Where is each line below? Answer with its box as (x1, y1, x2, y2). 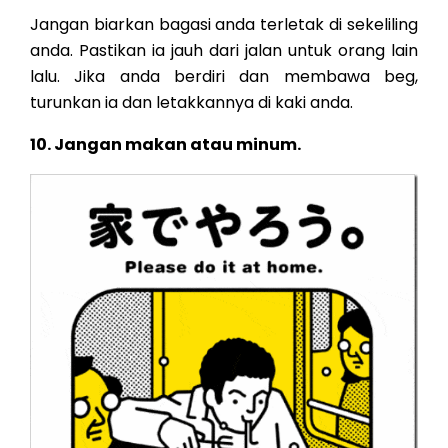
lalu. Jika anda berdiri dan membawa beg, (30, 65, 418, 89)
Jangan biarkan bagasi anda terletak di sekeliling (30, 13, 418, 37)
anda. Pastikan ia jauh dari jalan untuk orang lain (30, 39, 418, 63)
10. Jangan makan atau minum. (30, 133, 301, 157)
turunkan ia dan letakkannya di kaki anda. (30, 91, 353, 115)
